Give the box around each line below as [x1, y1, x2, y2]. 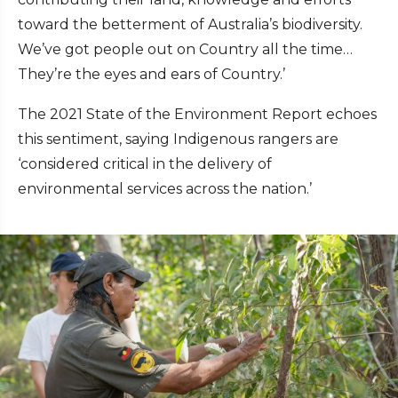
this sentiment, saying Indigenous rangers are [18, 131, 338, 148]
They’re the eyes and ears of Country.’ [18, 66, 285, 84]
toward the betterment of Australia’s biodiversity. [18, 16, 362, 34]
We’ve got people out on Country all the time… [18, 41, 353, 59]
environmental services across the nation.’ [18, 180, 312, 198]
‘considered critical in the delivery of [18, 155, 272, 173]
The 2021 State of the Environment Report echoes [18, 106, 377, 123]
